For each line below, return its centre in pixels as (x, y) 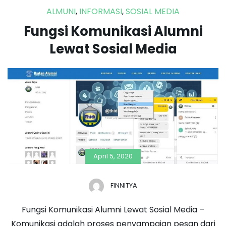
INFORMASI (101, 11)
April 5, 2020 (113, 156)
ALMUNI (61, 11)
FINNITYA (124, 185)
